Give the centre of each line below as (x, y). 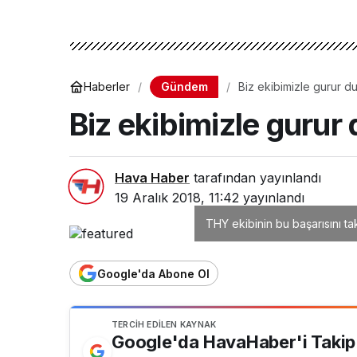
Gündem (184, 86)
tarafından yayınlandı (255, 177)
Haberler (107, 87)
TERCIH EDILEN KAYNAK (164, 324)
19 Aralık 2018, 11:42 (177, 197)
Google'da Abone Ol (153, 273)
